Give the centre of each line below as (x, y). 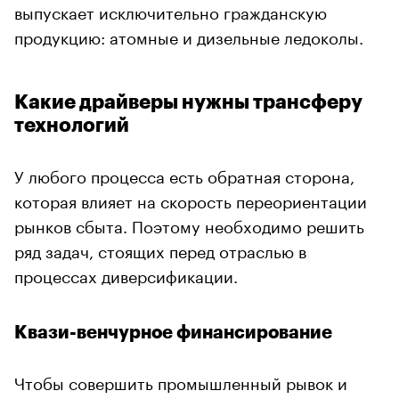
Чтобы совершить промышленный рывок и (181, 381)
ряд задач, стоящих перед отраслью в (160, 249)
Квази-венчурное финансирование (173, 332)
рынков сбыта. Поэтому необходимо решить (189, 224)
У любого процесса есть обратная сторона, (184, 174)
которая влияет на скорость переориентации (191, 199)
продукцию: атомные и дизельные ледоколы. (189, 35)
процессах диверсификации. (126, 274)
